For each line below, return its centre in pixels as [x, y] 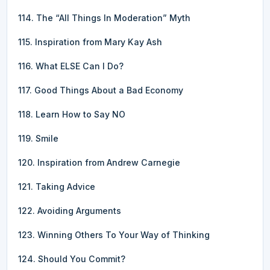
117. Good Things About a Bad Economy [101, 90]
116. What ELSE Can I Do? [71, 66]
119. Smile [38, 138]
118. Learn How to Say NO [72, 114]
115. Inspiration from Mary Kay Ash [90, 42]
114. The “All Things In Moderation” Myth [104, 17]
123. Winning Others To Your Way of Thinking [114, 234]
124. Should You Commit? [72, 259]
